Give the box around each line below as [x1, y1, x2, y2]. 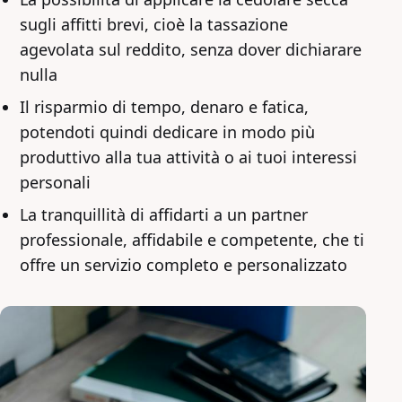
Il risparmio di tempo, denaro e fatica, [20, 95, 309, 118]
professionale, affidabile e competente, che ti [20, 228, 364, 250]
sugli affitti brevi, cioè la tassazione [20, 13, 288, 35]
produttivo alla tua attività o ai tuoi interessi [20, 145, 357, 168]
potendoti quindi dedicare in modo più [20, 120, 315, 143]
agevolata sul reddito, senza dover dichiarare [20, 38, 362, 60]
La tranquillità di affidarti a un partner [20, 203, 308, 225]
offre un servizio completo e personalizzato [20, 253, 347, 275]
